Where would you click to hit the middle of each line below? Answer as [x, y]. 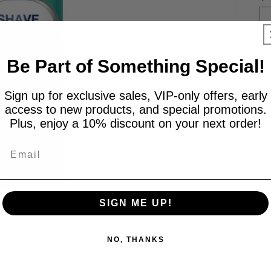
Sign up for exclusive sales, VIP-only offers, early [135, 95]
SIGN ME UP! [135, 203]
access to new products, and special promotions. [135, 109]
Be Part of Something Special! [135, 66]
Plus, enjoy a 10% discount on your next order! [135, 123]
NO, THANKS [135, 240]
